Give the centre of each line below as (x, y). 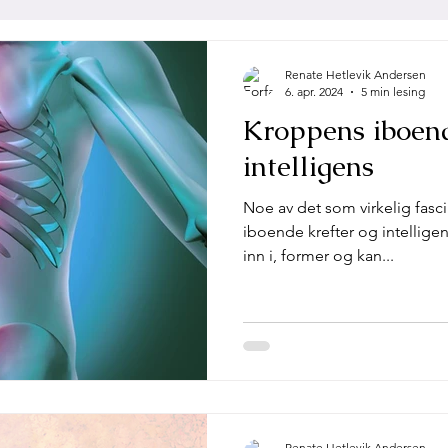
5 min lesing (393, 91)
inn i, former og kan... (318, 255)
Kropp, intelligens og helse (156, 59)
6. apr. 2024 (314, 91)
